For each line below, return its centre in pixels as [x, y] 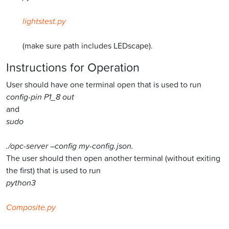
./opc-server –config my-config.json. [70, 146]
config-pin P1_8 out [40, 97]
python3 [21, 183]
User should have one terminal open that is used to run [104, 85]
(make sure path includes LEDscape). [88, 46]
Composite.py [31, 207]
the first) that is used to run [53, 170]
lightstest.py [44, 21]
